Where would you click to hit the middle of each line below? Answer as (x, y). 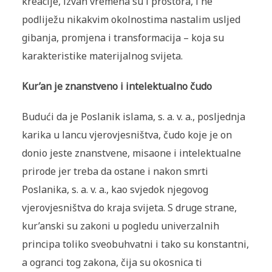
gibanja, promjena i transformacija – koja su (123, 38)
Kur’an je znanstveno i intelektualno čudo (117, 87)
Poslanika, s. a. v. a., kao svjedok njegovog (115, 190)
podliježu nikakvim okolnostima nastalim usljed (131, 20)
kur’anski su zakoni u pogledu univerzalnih (120, 226)
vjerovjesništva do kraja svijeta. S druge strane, (129, 208)
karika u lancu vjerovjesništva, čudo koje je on (127, 135)
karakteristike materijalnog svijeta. (102, 56)
